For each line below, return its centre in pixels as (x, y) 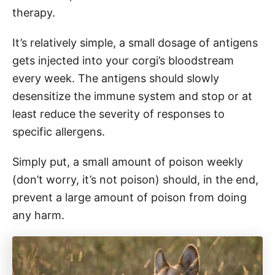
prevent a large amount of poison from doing (130, 197)
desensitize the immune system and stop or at (132, 96)
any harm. (40, 215)
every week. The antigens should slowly (116, 78)
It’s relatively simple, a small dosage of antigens (135, 42)
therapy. (35, 12)
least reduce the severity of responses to (118, 114)
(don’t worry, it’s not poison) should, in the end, (135, 179)
